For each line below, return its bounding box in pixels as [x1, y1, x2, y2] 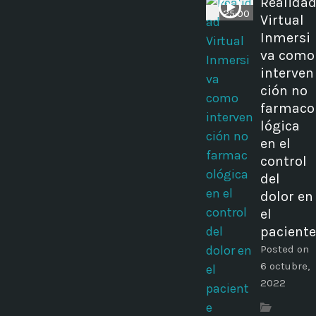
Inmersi [260, 30, 310, 47]
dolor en [260, 188, 313, 205]
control [260, 153, 307, 170]
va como [260, 47, 315, 64]
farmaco [260, 100, 315, 117]
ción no [260, 83, 308, 99]
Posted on [260, 243, 309, 256]
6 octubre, [260, 260, 310, 273]
